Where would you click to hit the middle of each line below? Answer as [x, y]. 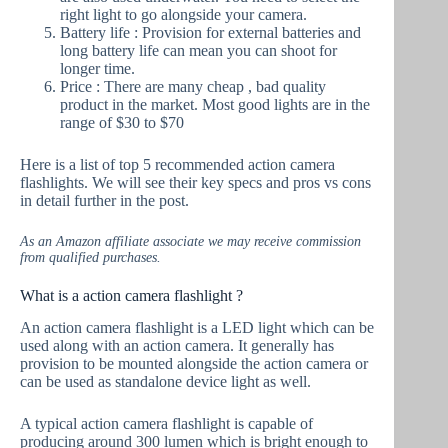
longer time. [97, 68]
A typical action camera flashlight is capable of [166, 424]
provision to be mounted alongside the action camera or [194, 364]
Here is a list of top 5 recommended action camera [177, 164]
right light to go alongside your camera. [183, 14]
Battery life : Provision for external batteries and [210, 32]
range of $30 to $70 [122, 122]
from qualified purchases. [90, 257]
